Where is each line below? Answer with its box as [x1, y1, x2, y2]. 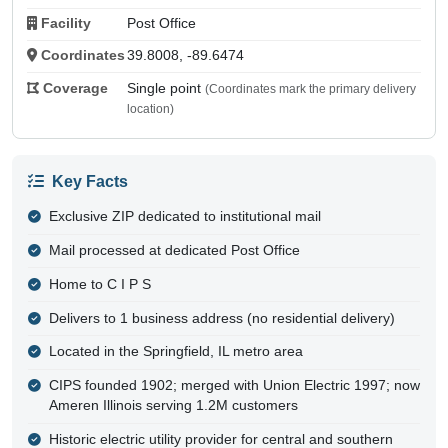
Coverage [42, 80, 108, 96]
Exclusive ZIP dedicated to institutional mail [48, 209, 321, 225]
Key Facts [52, 172, 128, 190]
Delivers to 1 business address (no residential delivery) [48, 310, 395, 326]
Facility [40, 16, 91, 32]
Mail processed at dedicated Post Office [48, 242, 300, 258]
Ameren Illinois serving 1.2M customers [48, 398, 298, 414]
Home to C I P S [48, 276, 151, 292]
